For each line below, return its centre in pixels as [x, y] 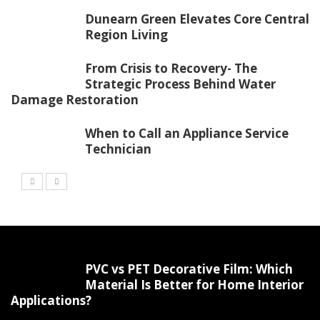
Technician [118, 149]
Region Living [126, 34]
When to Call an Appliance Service [187, 133]
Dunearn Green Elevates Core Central [197, 19]
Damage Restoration [75, 99]
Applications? [51, 300]
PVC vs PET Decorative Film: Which [189, 269]
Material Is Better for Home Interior [194, 284]
